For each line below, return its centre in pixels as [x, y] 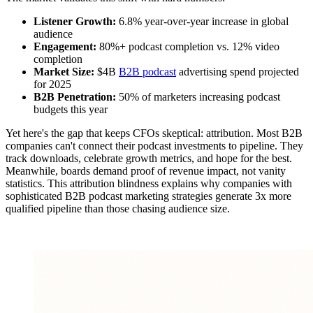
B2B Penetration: [75, 97]
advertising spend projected [238, 72]
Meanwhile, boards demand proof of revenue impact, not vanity [146, 171]
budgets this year [71, 110]
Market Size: [64, 72]
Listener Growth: [75, 22]
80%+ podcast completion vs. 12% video [188, 47]
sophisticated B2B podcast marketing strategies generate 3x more [148, 196]
